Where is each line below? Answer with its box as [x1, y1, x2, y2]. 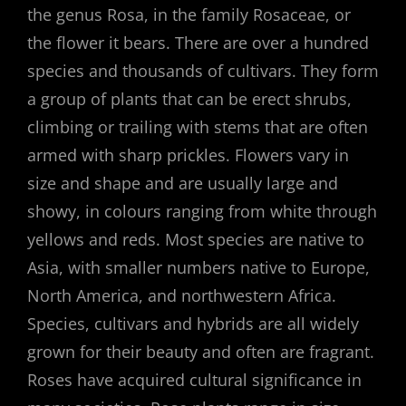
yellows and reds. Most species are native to [27, 228, 364, 250]
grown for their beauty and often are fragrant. [27, 341, 374, 362]
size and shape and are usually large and [27, 172, 338, 194]
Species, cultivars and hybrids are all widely [27, 313, 359, 334]
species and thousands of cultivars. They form [27, 60, 379, 82]
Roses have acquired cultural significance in [27, 369, 362, 391]
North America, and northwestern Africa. [27, 285, 336, 306]
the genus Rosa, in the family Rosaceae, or [27, 4, 351, 25]
